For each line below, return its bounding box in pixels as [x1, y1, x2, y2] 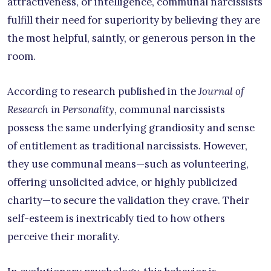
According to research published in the [7, 85, 198, 99]
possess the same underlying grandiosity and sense [7, 121, 255, 135]
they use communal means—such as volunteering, [7, 157, 249, 171]
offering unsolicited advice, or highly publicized [7, 175, 237, 189]
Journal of [198, 85, 244, 99]
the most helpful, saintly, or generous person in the [7, 31, 255, 45]
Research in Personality [7, 103, 114, 117]
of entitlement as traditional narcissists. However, [7, 139, 247, 153]
